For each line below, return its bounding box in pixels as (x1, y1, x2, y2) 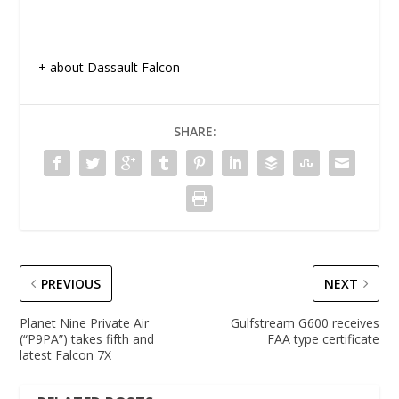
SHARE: (174, 122, 216, 140)
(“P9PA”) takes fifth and (20, 330, 155, 347)
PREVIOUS (41, 274, 102, 292)
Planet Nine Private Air (20, 313, 150, 331)
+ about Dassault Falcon (37, 58, 180, 76)
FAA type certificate (266, 330, 379, 347)
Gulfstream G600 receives (230, 313, 379, 331)
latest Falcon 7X (20, 346, 112, 363)
